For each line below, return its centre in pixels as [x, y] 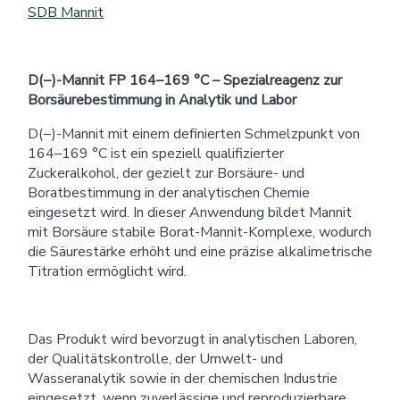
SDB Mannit [66, 12]
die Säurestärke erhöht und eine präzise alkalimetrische [200, 251]
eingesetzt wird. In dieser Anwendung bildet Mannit [190, 212]
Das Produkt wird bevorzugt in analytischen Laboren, [192, 339]
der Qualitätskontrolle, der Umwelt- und [155, 358]
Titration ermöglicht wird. [107, 271]
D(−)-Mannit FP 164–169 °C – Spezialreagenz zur [185, 80]
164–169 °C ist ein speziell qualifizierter [156, 153]
